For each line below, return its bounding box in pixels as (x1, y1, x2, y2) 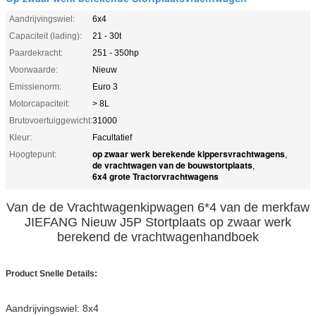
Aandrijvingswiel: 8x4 (6, 302, 99, 314)
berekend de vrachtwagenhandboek (57, 229, 259, 244)
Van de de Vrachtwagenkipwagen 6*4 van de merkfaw (6, 200, 310, 214)
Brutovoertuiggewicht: (9, 115, 92, 126)
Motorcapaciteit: (9, 98, 70, 109)
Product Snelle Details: (6, 268, 97, 279)
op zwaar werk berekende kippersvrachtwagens (92, 147, 285, 160)
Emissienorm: (9, 81, 61, 92)
